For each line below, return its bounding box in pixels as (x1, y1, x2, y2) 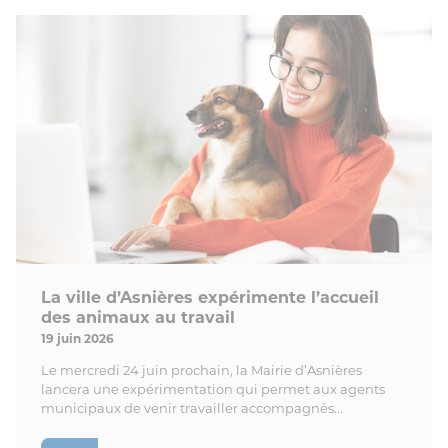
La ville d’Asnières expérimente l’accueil (41, 288, 379, 308)
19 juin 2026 (41, 331, 114, 347)
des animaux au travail (41, 308, 235, 328)
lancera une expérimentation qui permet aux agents (41, 381, 385, 398)
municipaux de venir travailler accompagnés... (41, 400, 343, 417)
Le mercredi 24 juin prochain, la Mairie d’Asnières (41, 362, 362, 379)
